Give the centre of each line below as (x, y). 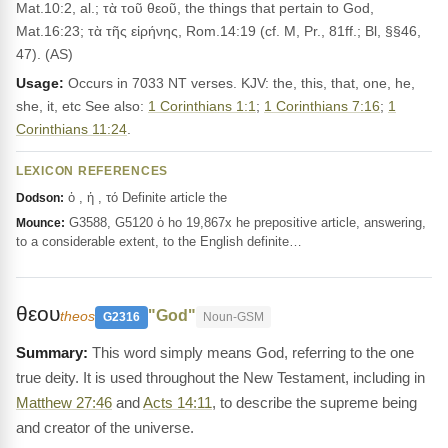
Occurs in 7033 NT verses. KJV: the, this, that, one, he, (239, 83)
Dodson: (40, 198)
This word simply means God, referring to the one (253, 352)
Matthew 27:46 (64, 402)
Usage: (40, 83)
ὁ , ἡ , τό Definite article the (145, 197)
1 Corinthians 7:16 (322, 106)
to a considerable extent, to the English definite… (159, 241)
